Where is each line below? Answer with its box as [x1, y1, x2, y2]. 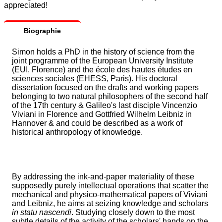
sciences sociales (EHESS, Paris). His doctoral [12, 74, 177, 83]
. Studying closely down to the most [71, 208, 195, 217]
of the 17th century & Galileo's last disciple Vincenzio [12, 101, 197, 110]
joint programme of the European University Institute [12, 56, 193, 65]
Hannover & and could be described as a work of [12, 118, 182, 127]
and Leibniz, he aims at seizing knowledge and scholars [12, 199, 208, 208]
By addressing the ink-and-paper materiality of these [12, 172, 194, 181]
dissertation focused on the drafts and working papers [12, 83, 199, 92]
